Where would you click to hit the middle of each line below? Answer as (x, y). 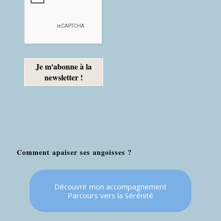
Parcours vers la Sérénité (110, 195)
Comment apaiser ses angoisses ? (74, 152)
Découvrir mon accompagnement (110, 186)
